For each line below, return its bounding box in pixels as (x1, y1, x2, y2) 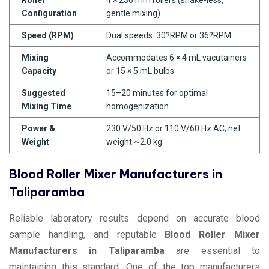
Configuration (22, 8, 77, 18)
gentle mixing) (106, 8, 160, 18)
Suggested (22, 88, 65, 98)
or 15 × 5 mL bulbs (106, 65, 174, 76)
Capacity (22, 65, 56, 76)
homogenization (106, 101, 169, 111)
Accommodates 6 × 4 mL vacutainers (106, 52, 247, 62)
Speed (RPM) (22, 30, 74, 40)
